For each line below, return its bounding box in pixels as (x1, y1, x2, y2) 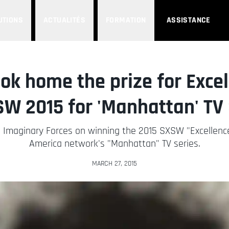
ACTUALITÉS (43, 15, 86, 26)
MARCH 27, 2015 (92, 159, 137, 168)
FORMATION (106, 15, 146, 26)
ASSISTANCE (166, 15, 211, 26)
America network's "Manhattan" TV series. (29, 137, 200, 150)
